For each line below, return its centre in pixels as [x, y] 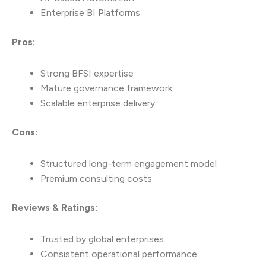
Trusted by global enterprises [102, 239]
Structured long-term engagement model [129, 164]
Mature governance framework [106, 88]
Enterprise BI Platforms [90, 13]
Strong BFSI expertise [87, 74]
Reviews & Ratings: [55, 208]
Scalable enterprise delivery [98, 103]
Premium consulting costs [96, 179]
